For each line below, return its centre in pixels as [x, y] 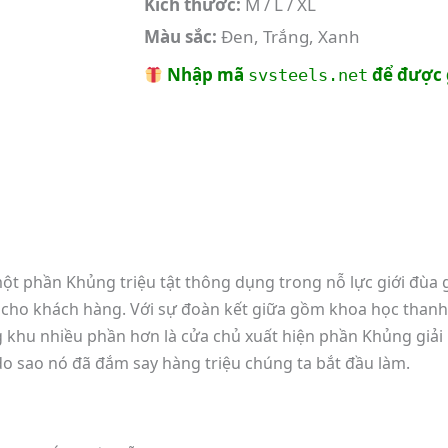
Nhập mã [206, 74]
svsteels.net [308, 75]
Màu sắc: [180, 36]
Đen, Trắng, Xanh [288, 36]
